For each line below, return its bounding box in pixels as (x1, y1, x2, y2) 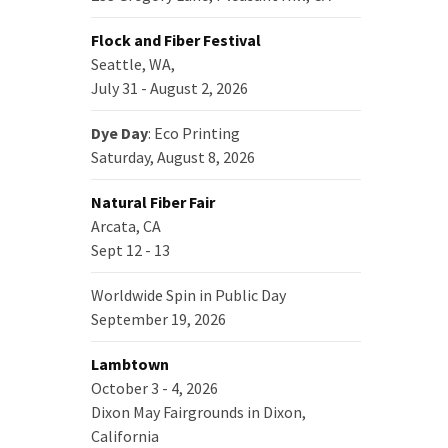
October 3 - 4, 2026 (91, 378, 218, 398)
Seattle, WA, (91, 54, 175, 74)
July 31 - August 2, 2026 (91, 78, 248, 98)
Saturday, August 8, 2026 (91, 147, 255, 167)
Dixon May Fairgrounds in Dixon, (91, 402, 306, 422)
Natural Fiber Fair (91, 192, 215, 212)
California (91, 426, 159, 446)
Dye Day (91, 123, 148, 143)
